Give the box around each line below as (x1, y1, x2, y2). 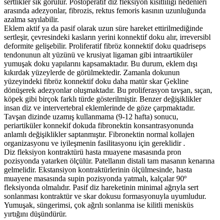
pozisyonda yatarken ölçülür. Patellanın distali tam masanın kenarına (4, 156, 215, 165)
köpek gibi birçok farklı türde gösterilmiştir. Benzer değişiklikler (4, 94, 201, 103)
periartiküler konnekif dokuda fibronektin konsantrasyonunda (4, 121, 193, 130)
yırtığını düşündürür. (4, 209, 67, 218)
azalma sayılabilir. (4, 15, 59, 24)
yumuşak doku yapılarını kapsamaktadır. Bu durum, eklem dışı (4, 59, 197, 68)
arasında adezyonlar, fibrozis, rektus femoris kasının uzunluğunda (4, 6, 206, 15)
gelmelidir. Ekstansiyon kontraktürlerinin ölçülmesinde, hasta (4, 165, 192, 174)
